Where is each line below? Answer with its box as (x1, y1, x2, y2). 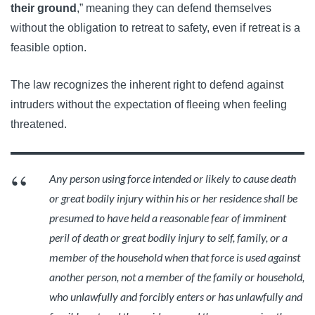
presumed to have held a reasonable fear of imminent (49, 211, 286, 225)
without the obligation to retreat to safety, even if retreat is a (11, 22, 300, 34)
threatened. (11, 118, 67, 131)
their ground (11, 2, 77, 15)
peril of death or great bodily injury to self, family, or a (49, 231, 288, 245)
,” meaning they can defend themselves (77, 2, 271, 15)
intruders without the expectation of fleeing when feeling (11, 98, 287, 111)
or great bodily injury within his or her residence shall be (49, 191, 297, 205)
